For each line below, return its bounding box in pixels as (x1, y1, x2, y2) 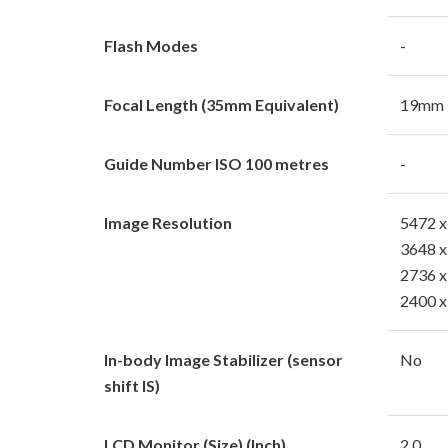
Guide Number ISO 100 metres (104, 153, 329, 173)
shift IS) (104, 375, 160, 395)
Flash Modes (104, 35, 198, 55)
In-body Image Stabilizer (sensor (104, 349, 343, 369)
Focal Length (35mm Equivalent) (104, 94, 339, 114)
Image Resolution (104, 212, 232, 232)
